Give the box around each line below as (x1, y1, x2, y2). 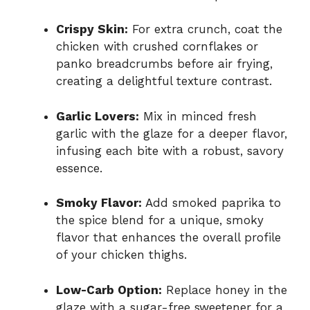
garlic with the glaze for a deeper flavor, (56, 126, 287, 140)
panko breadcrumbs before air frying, (56, 57, 273, 71)
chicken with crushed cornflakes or (56, 39, 258, 54)
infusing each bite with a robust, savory (56, 143, 284, 158)
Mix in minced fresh (139, 109, 257, 123)
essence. (56, 161, 102, 175)
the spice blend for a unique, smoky (56, 213, 264, 228)
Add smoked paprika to (142, 196, 281, 210)
